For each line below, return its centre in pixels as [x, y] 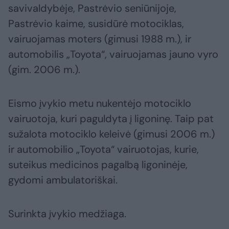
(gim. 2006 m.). [44, 70]
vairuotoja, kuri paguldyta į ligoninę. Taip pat [111, 119]
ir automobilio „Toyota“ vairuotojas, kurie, [104, 150]
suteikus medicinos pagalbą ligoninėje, [98, 165]
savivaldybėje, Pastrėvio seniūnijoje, [92, 8]
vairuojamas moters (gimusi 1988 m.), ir [100, 39]
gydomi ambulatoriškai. [63, 180]
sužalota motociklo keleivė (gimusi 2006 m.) [111, 134]
